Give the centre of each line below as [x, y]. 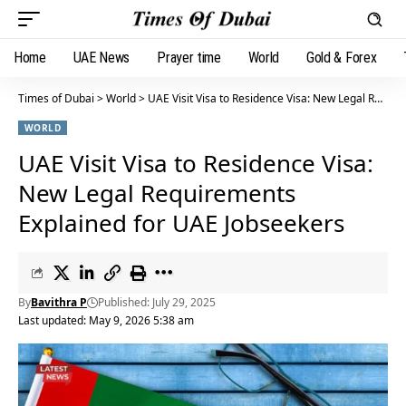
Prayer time [189, 58]
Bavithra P [59, 302]
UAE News [101, 58]
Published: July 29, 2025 [157, 302]
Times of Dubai [56, 98]
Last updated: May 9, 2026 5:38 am [106, 320]
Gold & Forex [342, 58]
